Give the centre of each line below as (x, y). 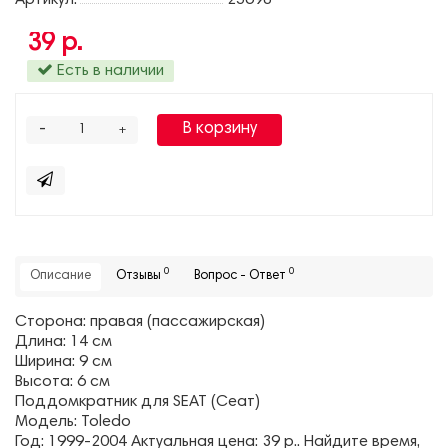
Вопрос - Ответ (241, 277)
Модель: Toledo (73, 422)
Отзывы (140, 277)
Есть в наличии (108, 71)
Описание (60, 277)
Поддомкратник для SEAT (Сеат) (137, 402)
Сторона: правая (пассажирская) (140, 322)
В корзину (219, 129)
